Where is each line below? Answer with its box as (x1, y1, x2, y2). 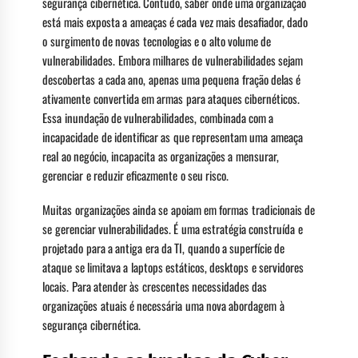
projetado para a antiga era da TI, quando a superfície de (42, 238, 285, 257)
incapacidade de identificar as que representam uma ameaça (42, 127, 303, 145)
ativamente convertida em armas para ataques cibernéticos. (42, 89, 300, 107)
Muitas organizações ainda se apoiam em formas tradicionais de (42, 200, 315, 218)
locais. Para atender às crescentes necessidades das (42, 276, 268, 295)
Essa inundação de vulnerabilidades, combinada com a (42, 108, 274, 126)
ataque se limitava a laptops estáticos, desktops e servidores (42, 257, 304, 276)
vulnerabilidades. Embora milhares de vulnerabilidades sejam (42, 50, 303, 69)
